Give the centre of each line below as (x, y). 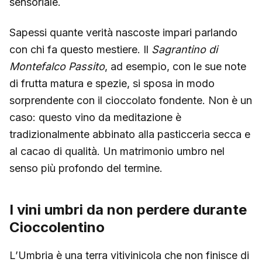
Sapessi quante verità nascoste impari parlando (123, 32)
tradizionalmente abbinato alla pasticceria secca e (130, 134)
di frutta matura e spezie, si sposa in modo (112, 83)
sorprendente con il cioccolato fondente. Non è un (131, 100)
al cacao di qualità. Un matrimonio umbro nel (117, 151)
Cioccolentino (57, 227)
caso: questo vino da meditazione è (95, 117)
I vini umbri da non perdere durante (128, 209)
